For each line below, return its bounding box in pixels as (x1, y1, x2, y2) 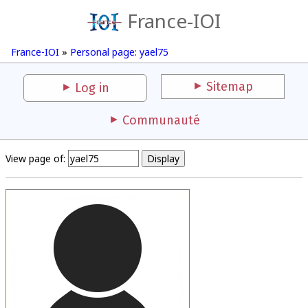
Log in (75, 80, 109, 96)
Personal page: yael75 (70, 45, 168, 58)
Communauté (122, 113, 200, 128)
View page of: (5, 152, 65, 165)
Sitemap (206, 79, 253, 94)
